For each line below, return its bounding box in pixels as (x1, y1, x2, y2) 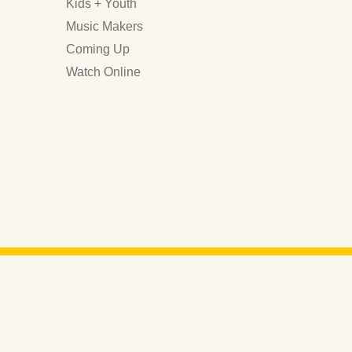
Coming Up (66, 42, 130, 57)
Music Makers (66, 20, 143, 34)
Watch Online (66, 65, 141, 79)
